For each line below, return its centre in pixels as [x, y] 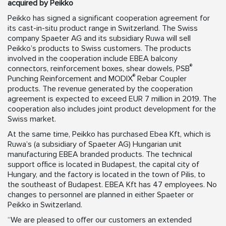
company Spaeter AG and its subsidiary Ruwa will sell [99, 39]
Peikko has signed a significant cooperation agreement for [109, 18]
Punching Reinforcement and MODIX [70, 79]
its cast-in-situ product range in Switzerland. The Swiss [103, 29]
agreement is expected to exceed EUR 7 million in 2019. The [112, 99]
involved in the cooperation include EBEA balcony [93, 59]
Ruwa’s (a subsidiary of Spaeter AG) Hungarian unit [95, 145]
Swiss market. [32, 119]
